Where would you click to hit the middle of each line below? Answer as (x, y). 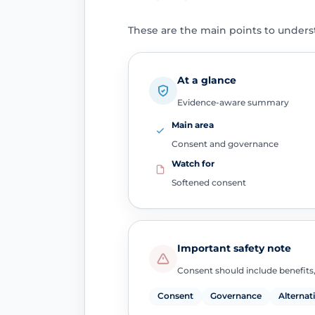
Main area (192, 124)
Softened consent (208, 183)
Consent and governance (225, 143)
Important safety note (234, 248)
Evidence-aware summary (233, 102)
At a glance (206, 80)
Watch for (193, 164)
